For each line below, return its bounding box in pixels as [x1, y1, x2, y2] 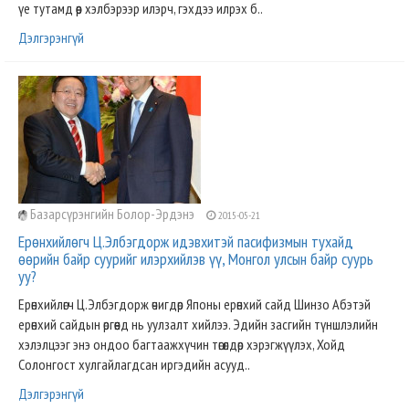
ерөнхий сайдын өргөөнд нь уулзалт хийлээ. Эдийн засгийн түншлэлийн [18, 315, 378, 333]
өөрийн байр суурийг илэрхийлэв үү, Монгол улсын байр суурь [18, 248, 373, 269]
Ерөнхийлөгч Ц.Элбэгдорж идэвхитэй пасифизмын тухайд [18, 231, 353, 252]
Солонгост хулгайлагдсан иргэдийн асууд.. [18, 355, 250, 373]
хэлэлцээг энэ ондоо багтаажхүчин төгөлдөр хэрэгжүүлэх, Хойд [18, 335, 345, 353]
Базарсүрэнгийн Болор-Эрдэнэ [26, 204, 197, 223]
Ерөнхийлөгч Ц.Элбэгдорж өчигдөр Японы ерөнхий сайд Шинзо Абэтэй [18, 295, 371, 313]
